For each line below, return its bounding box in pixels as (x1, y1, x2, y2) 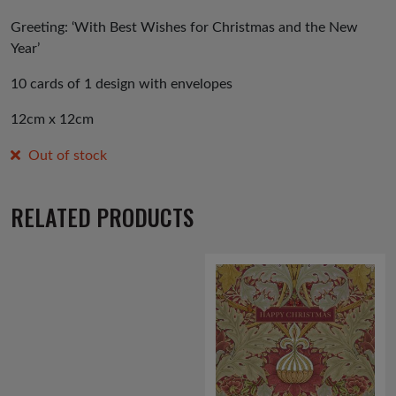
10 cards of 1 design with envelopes (11, 77, 232, 92)
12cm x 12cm (11, 112, 94, 127)
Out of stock (27, 148, 107, 164)
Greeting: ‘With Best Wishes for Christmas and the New (11, 20, 358, 35)
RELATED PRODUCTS (11, 199, 194, 233)
